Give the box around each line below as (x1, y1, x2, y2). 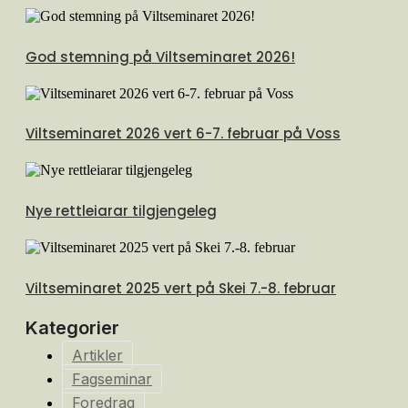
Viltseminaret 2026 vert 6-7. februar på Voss (25, 124, 341, 144)
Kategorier (25, 316, 119, 339)
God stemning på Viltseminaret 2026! (25, 46, 295, 66)
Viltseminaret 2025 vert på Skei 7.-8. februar (25, 279, 336, 299)
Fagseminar (72, 369, 152, 388)
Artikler (72, 345, 123, 364)
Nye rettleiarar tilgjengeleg (25, 201, 217, 221)
